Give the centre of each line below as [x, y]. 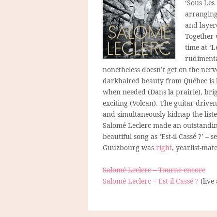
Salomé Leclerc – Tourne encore [154, 170]
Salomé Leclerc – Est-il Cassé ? [151, 181]
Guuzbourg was [129, 147]
